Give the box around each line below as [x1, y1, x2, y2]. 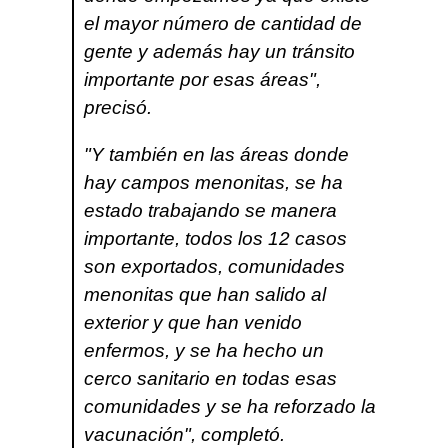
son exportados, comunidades [84, 255, 345, 277]
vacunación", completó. [84, 423, 285, 445]
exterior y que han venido [84, 311, 302, 333]
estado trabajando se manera [84, 199, 337, 221]
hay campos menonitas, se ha [84, 171, 343, 193]
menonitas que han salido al [84, 283, 326, 305]
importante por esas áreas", [84, 68, 321, 90]
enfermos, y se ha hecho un [84, 339, 324, 361]
